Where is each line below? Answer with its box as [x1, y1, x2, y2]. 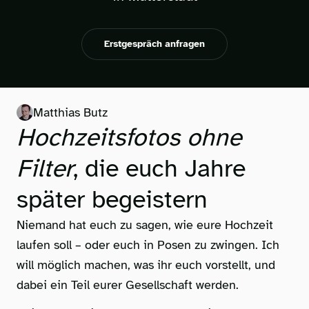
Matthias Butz [33, 105, 108, 121]
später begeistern [17, 184, 208, 215]
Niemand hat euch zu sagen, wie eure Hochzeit [17, 217, 273, 233]
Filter [17, 153, 73, 184]
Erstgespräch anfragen [104, 38, 205, 50]
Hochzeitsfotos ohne [17, 122, 241, 153]
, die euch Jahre [73, 153, 246, 184]
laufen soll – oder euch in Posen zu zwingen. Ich [17, 237, 279, 253]
